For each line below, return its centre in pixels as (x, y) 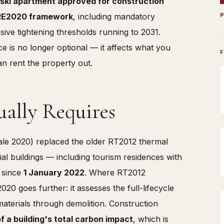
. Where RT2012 (115, 172)
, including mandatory (114, 17)
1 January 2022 (54, 172)
